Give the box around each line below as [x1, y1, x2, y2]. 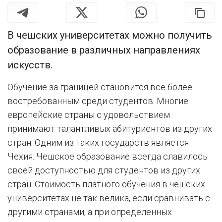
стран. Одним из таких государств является [7, 137, 189, 148]
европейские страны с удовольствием [7, 110, 170, 120]
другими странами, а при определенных [7, 207, 172, 218]
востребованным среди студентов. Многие [7, 96, 188, 107]
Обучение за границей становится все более [7, 82, 192, 93]
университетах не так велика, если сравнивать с [7, 193, 210, 204]
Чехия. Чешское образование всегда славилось [7, 151, 208, 162]
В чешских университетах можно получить [7, 29, 212, 42]
